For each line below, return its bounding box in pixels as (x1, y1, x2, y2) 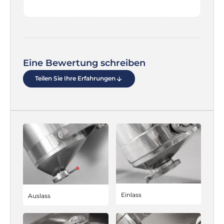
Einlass (120, 191, 141, 199)
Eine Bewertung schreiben (23, 57, 145, 68)
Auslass (28, 192, 50, 200)
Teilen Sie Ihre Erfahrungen (35, 74, 115, 82)
